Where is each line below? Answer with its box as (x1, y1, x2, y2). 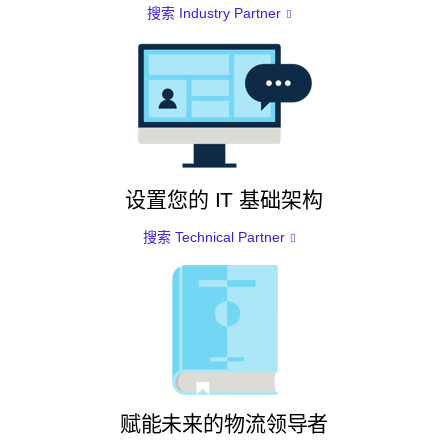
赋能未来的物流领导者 (119, 411, 329, 435)
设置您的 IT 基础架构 (125, 187, 323, 211)
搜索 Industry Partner (146, 4, 281, 21)
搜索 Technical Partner (142, 228, 285, 245)
